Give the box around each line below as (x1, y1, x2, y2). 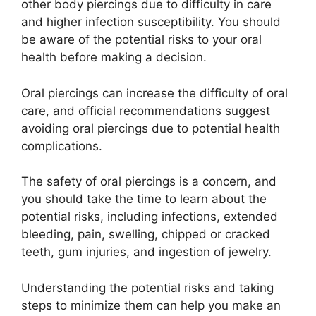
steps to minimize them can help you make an (21, 298, 281, 312)
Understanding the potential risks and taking (21, 280, 274, 295)
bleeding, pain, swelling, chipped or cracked (21, 227, 270, 242)
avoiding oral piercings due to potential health (21, 121, 280, 135)
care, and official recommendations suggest (21, 103, 270, 118)
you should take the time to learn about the (21, 192, 267, 207)
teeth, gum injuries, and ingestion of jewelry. (21, 245, 272, 260)
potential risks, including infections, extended (21, 209, 278, 224)
